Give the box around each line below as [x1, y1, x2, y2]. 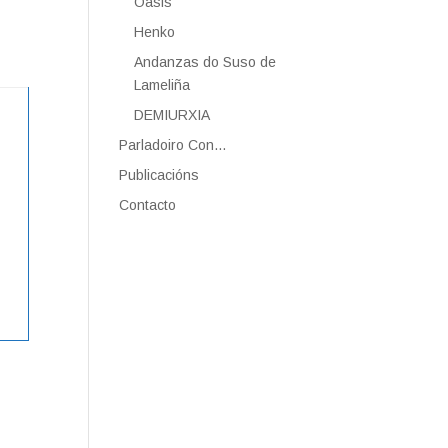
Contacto [119, 197, 177, 213]
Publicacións [119, 167, 200, 183]
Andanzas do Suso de [134, 54, 277, 70]
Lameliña [134, 77, 191, 93]
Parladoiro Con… [119, 137, 228, 153]
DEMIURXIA [134, 107, 211, 123]
